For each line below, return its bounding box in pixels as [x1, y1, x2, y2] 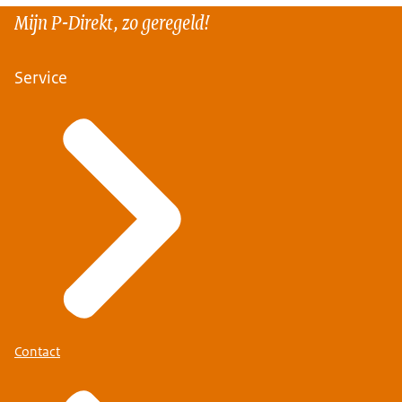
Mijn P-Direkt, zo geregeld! [14, 4, 210, 37]
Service [14, 66, 67, 89]
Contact [14, 342, 60, 361]
